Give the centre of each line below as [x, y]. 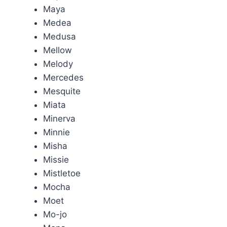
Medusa [60, 36]
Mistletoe [62, 173]
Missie [56, 160]
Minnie [56, 132]
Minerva [59, 119]
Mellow [58, 50]
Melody [58, 64]
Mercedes [63, 78]
